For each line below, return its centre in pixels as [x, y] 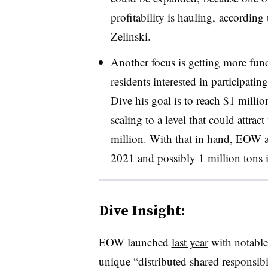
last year [190, 242]
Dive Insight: [142, 210]
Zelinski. [130, 36]
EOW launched [135, 242]
